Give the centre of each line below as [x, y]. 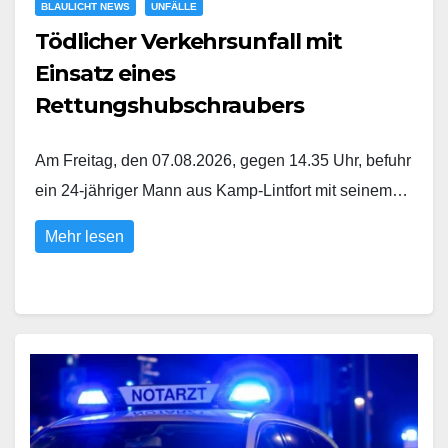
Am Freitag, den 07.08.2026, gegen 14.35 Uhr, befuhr [223, 160]
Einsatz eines [105, 73]
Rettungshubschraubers [169, 105]
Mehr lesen [84, 236]
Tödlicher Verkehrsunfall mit [189, 41]
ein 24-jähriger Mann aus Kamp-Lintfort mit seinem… [221, 190]
